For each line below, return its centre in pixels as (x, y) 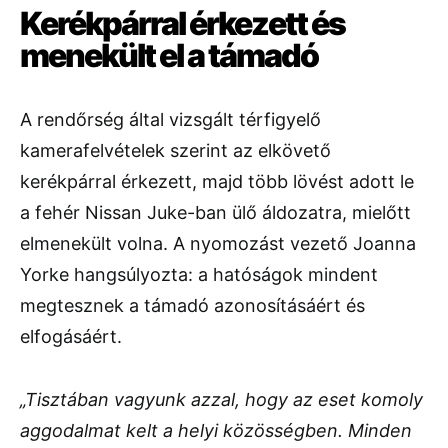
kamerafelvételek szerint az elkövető (175, 151)
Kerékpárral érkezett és (182, 24)
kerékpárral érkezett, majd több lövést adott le (217, 182)
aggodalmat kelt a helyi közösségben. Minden (216, 431)
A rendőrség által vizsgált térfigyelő (170, 120)
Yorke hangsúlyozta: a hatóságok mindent (199, 275)
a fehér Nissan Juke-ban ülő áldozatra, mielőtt (215, 213)
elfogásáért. (71, 337)
